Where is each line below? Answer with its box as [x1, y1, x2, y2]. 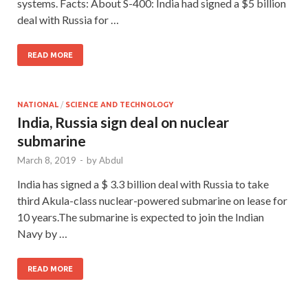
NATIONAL [17, 100, 58, 109]
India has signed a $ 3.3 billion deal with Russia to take [17, 177, 269, 190]
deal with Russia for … [17, 12, 119, 26]
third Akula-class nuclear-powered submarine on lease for [17, 193, 287, 207]
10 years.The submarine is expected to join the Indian [17, 210, 264, 223]
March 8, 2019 [17, 154, 76, 166]
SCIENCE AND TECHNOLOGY [65, 100, 173, 109]
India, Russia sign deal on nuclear [17, 113, 229, 131]
